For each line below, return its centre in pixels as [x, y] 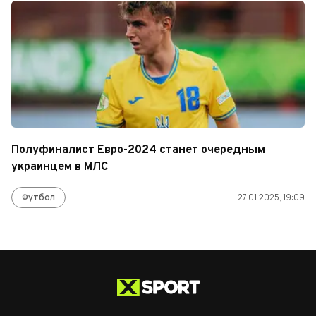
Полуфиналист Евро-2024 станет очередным [138, 150]
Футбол [38, 197]
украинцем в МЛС [60, 167]
